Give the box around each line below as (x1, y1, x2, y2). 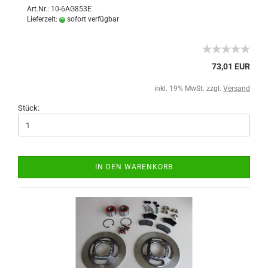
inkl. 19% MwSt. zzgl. (154, 84, 223, 93)
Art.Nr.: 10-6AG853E (27, 5, 92, 13)
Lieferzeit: (27, 15, 59, 23)
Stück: (18, 103, 39, 112)
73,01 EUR (212, 62, 250, 71)
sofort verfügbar (65, 15, 119, 23)
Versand (223, 84, 250, 93)
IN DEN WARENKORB (95, 163, 173, 171)
